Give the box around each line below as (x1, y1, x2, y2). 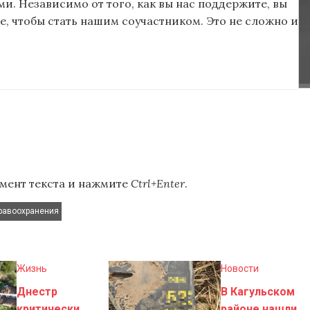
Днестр (16, 284, 57, 298)
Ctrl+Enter (131, 176, 185, 190)
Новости (220, 262, 259, 274)
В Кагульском (220, 284, 295, 298)
